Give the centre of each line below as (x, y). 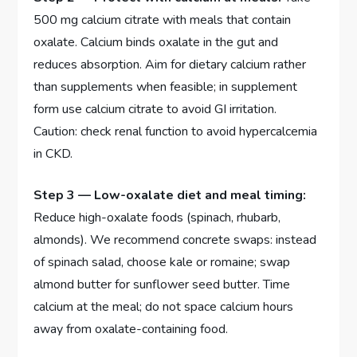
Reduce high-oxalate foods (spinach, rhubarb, (157, 217)
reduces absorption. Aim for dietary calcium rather (170, 64)
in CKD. (53, 153)
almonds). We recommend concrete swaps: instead (175, 239)
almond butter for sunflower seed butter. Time (162, 284)
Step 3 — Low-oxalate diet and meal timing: (170, 195)
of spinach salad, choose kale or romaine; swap (162, 262)
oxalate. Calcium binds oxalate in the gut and (156, 42)
